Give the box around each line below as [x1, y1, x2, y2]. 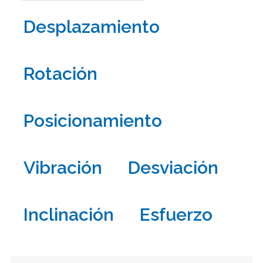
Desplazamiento [23, 16, 160, 38]
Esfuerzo [139, 204, 213, 225]
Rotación [23, 63, 97, 85]
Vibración [23, 157, 102, 178]
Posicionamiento [23, 110, 162, 131]
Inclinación [23, 204, 114, 225]
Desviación [127, 157, 218, 178]
